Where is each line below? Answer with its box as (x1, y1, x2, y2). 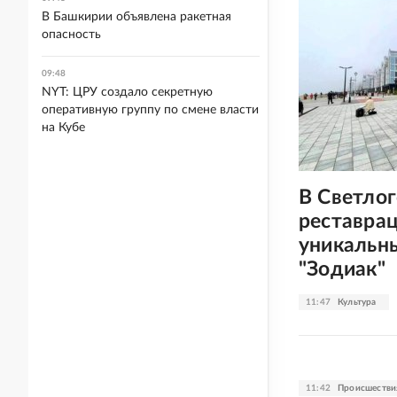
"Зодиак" (299, 258, 385, 279)
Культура (338, 297, 377, 307)
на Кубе (42, 121, 85, 134)
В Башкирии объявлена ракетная (42, 11, 231, 23)
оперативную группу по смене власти (42, 104, 259, 116)
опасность (42, 28, 101, 41)
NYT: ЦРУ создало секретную (42, 86, 213, 98)
